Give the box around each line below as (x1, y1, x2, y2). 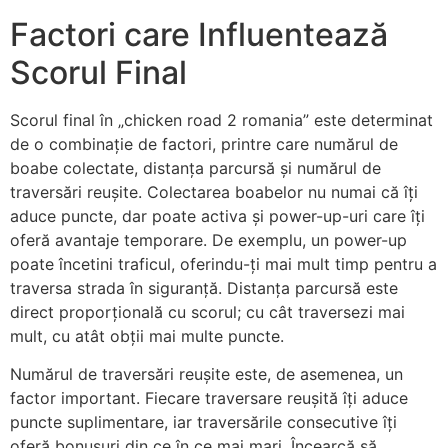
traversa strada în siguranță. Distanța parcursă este (10, 277, 398, 298)
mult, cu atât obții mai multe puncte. (10, 325, 284, 346)
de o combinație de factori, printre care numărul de (10, 133, 398, 154)
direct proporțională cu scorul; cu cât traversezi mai (10, 301, 405, 322)
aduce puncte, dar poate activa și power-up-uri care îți (10, 205, 425, 226)
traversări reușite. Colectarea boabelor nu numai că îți (10, 181, 418, 202)
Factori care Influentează (10, 14, 388, 54)
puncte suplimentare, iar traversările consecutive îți (10, 412, 397, 433)
